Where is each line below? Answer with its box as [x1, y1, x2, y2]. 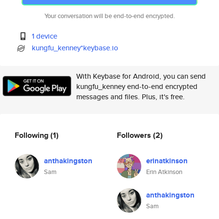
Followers [117, 129, 153, 141]
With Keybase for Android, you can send [76, 71, 206, 81]
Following [15, 129, 50, 141]
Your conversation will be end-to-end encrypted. [44, 11, 175, 21]
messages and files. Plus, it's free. [76, 91, 185, 102]
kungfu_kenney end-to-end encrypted [76, 81, 197, 91]
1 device [32, 31, 58, 41]
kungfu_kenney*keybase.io [32, 43, 119, 53]
